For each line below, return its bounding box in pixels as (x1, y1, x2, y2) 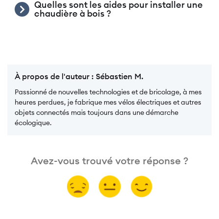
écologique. (15, 118, 52, 127)
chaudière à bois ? (34, 8, 111, 19)
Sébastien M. (96, 71, 143, 81)
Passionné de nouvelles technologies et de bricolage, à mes (15, 88, 202, 96)
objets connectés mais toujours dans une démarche (15, 108, 178, 117)
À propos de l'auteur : (15, 71, 96, 81)
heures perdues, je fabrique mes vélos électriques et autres (15, 98, 201, 107)
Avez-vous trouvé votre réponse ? (31, 154, 188, 167)
